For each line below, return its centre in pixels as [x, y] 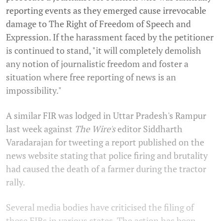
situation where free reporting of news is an [91, 77]
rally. [16, 182]
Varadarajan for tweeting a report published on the [105, 142]
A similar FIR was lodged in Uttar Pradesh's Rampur [106, 115]
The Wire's [96, 129]
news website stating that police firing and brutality [107, 155]
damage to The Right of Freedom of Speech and [98, 23]
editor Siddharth [150, 129]
